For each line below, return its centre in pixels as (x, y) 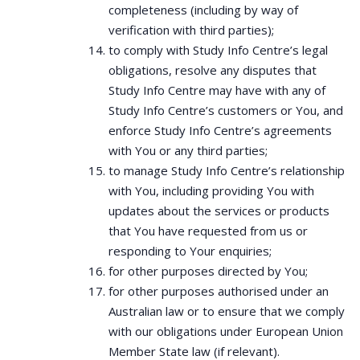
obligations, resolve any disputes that (213, 70)
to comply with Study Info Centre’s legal (218, 50)
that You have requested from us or (208, 231)
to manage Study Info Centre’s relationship (227, 170)
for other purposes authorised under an (219, 291)
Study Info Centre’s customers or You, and (226, 110)
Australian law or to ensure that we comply (227, 311)
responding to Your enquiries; (190, 251)
